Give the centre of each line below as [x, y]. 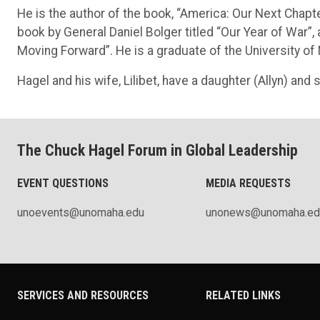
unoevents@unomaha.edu [81, 212]
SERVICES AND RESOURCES [83, 296]
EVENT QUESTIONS [63, 183]
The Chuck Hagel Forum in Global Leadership [157, 150]
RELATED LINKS [243, 296]
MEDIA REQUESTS [248, 183]
